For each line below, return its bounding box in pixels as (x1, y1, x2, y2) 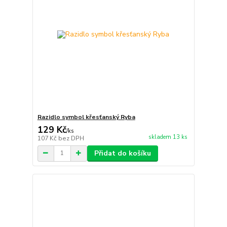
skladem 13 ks (148, 133, 187, 141)
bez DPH (58, 134, 84, 142)
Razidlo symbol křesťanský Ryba (37, 112, 135, 121)
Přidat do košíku (94, 148, 151, 158)
